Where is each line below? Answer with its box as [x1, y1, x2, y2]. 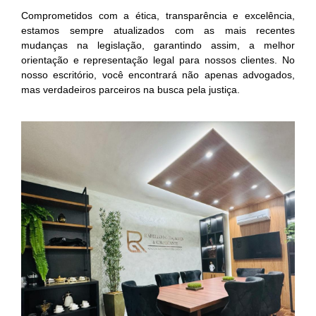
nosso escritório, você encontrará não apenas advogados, [21, 68, 295, 80]
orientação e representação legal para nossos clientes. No [21, 54, 295, 66]
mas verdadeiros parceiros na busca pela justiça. [21, 83, 240, 95]
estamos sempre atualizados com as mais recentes [21, 24, 295, 36]
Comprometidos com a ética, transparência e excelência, [21, 9, 295, 21]
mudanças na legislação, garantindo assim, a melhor [21, 39, 295, 51]
